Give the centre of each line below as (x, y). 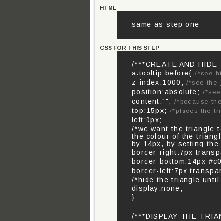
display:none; (157, 188)
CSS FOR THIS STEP (129, 48)
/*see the (203, 83)
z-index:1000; (159, 82)
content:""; (153, 101)
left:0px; (147, 120)
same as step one (166, 24)
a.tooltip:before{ (164, 73)
